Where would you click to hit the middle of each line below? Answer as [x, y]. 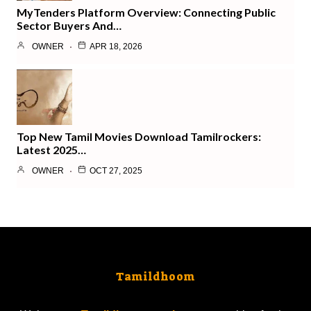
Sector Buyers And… [69, 25]
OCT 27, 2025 [116, 170]
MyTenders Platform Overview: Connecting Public [146, 12]
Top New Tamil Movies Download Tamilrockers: [139, 136]
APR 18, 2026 [116, 46]
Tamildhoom [155, 276]
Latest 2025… [51, 149]
